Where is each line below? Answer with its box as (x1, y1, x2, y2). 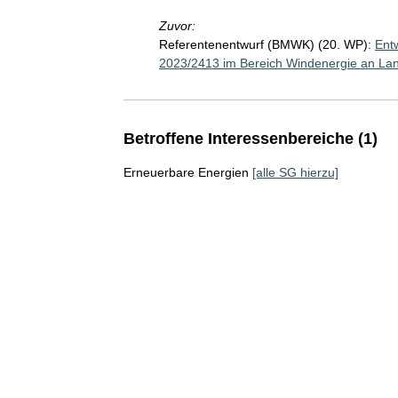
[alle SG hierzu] (251, 165, 338, 179)
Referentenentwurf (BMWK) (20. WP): (158, 37, 371, 52)
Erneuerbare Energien (123, 165, 249, 179)
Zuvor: (158, 19, 195, 33)
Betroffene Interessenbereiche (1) (123, 130, 378, 147)
